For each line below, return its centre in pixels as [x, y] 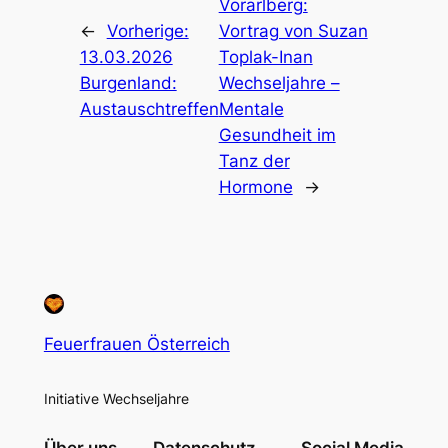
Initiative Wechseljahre [116, 398]
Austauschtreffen [149, 108]
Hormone [255, 186]
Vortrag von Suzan [293, 30]
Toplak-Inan [265, 56]
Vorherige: [147, 30]
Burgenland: [128, 82]
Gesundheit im [277, 134]
